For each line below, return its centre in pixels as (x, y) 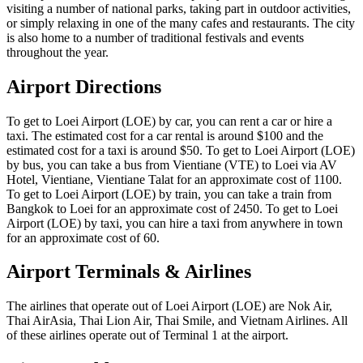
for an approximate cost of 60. (83, 237)
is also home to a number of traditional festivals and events (155, 37)
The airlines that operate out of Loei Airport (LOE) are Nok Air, (169, 306)
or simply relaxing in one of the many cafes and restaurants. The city (181, 23)
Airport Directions (84, 86)
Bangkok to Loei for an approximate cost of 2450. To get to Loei (172, 208)
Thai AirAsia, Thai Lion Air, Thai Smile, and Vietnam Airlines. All (177, 321)
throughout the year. (58, 52)
